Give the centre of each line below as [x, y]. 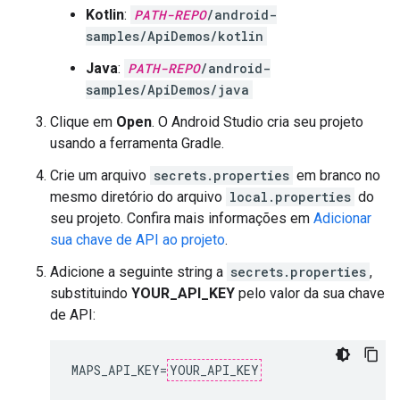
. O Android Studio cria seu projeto [258, 122]
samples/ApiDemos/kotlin [175, 37]
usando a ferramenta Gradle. [137, 144]
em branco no [337, 176]
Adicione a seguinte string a [138, 272]
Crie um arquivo [100, 176]
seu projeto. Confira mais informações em [182, 219]
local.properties [290, 197]
